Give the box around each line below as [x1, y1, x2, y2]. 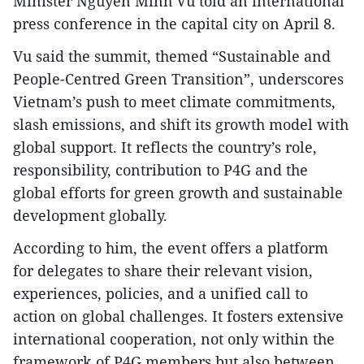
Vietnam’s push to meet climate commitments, [13, 91, 336, 111]
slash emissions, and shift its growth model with [13, 114, 349, 134]
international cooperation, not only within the [13, 328, 335, 349]
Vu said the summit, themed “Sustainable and [13, 45, 331, 66]
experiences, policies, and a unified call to [13, 283, 308, 303]
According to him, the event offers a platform [13, 237, 328, 258]
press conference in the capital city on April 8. [13, 13, 336, 33]
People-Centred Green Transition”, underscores [13, 68, 344, 89]
